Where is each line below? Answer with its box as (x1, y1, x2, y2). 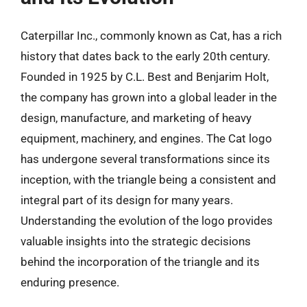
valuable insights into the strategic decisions (21, 234, 251, 248)
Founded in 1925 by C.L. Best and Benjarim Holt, (21, 70, 269, 84)
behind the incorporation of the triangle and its (21, 255, 260, 269)
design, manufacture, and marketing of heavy (21, 111, 251, 125)
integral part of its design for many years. (21, 193, 233, 207)
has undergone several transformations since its (21, 152, 270, 166)
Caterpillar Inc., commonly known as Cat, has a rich (21, 29, 282, 42)
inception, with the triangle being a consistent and (21, 173, 276, 186)
